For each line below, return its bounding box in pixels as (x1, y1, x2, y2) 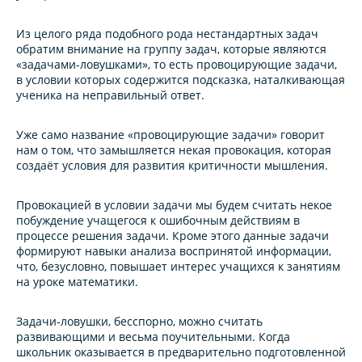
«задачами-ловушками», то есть (16, 57, 196, 73)
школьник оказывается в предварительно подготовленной (16, 344, 346, 360)
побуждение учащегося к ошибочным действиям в (16, 213, 300, 229)
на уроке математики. (16, 274, 138, 290)
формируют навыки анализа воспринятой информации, (16, 243, 331, 259)
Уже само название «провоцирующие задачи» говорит (16, 127, 325, 143)
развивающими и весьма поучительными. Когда (16, 329, 290, 345)
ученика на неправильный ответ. (16, 87, 204, 103)
